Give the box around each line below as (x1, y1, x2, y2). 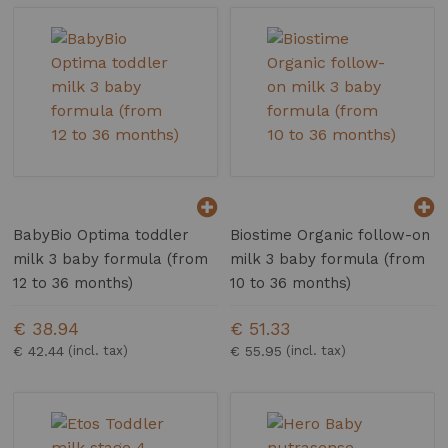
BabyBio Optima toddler (13, 226, 190, 245)
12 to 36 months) (13, 274, 134, 293)
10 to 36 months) (230, 274, 352, 293)
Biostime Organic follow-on (230, 226, 431, 245)
